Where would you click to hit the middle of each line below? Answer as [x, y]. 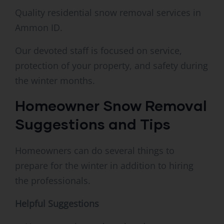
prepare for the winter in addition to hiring [104, 166]
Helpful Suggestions [57, 204]
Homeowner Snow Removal [111, 105]
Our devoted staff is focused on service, [98, 51]
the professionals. [53, 181]
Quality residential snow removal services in [108, 13]
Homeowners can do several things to [95, 151]
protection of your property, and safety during [111, 66]
